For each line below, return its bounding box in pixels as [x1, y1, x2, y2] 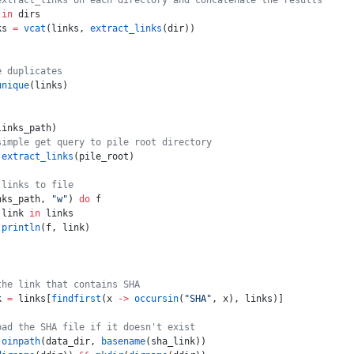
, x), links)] [212, 293, 284, 304]
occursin [129, 293, 179, 304]
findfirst [51, 293, 101, 304]
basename [101, 336, 145, 347]
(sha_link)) [145, 336, 206, 347]
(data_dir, [40, 336, 101, 347]
